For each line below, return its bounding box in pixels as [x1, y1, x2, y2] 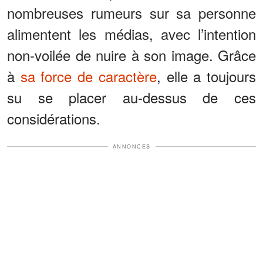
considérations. [7, 107, 100, 129]
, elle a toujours [156, 65, 257, 86]
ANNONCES [112, 142, 151, 150]
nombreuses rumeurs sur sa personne [7, 2, 256, 23]
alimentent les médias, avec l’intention [7, 23, 256, 44]
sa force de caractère [20, 65, 157, 86]
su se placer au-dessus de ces [7, 86, 256, 107]
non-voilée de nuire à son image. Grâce [7, 44, 256, 65]
